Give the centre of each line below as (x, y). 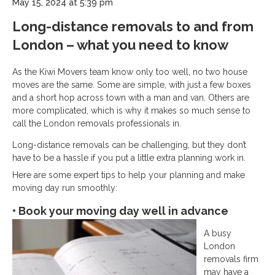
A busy (218, 233)
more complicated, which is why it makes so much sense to (131, 110)
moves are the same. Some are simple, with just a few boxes (132, 85)
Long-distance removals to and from (133, 26)
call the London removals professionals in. (97, 123)
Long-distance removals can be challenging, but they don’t (129, 145)
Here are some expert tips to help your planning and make (129, 175)
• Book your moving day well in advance (120, 211)
